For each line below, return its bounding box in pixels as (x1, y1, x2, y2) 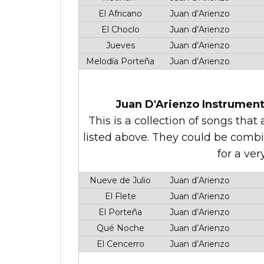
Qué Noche (94, 223, 144, 233)
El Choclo (98, 24, 140, 35)
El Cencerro (94, 239, 144, 249)
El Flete (102, 191, 136, 202)
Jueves (103, 40, 135, 51)
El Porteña (96, 207, 142, 217)
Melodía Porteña (84, 56, 154, 67)
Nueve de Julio (87, 175, 151, 186)
